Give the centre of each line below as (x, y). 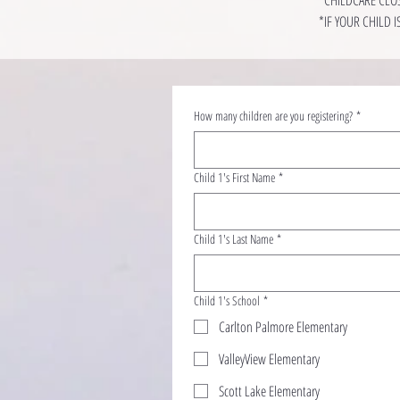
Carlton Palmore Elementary (283, 326)
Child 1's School (227, 300)
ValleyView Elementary (269, 358)
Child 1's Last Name (233, 238)
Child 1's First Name (234, 177)
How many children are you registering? (273, 115)
